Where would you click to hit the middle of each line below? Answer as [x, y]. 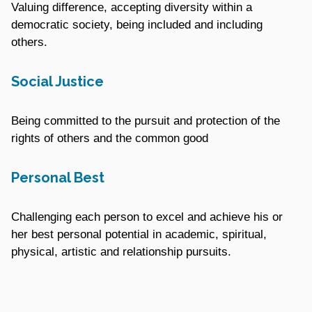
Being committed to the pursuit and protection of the [146, 120]
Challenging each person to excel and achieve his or [147, 217]
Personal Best [58, 177]
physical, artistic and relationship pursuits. [121, 251]
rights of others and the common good [110, 138]
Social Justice [57, 81]
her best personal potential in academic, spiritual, [139, 234]
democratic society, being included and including [137, 24]
